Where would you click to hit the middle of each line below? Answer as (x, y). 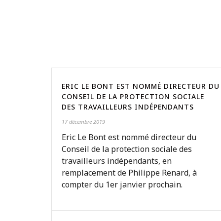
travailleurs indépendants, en (117, 161)
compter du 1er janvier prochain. (122, 184)
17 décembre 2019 (83, 122)
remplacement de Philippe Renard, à (129, 173)
